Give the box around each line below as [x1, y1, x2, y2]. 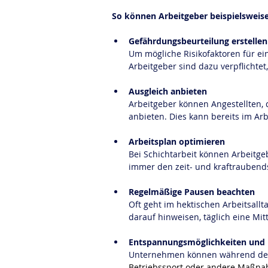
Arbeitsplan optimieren [129, 136, 225, 147]
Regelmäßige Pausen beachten [129, 186, 255, 197]
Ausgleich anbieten [129, 86, 207, 97]
